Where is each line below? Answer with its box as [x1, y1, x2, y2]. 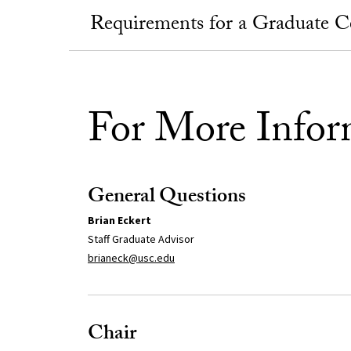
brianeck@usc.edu [87, 250, 175, 265]
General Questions [87, 180, 246, 215]
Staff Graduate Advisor [87, 231, 194, 246]
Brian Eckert [87, 212, 151, 227]
